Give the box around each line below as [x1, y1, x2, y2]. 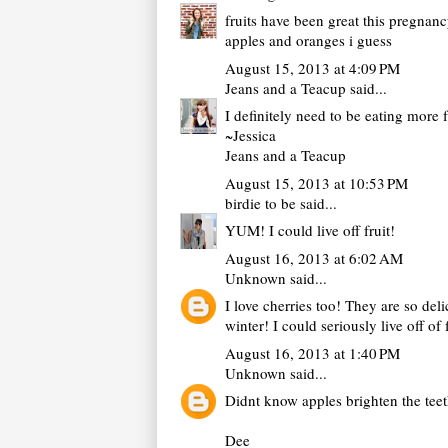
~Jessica [225, 125, 276, 146]
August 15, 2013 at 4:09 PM [225, 57, 400, 78]
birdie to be [225, 192, 296, 213]
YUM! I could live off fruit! [225, 220, 395, 241]
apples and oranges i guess [225, 30, 392, 51]
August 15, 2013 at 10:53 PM [225, 172, 408, 193]
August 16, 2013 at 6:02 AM [225, 247, 403, 268]
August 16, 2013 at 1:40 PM [225, 342, 400, 363]
